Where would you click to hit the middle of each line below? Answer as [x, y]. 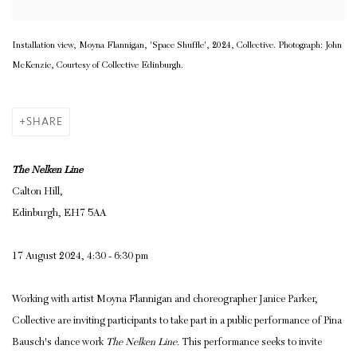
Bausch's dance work [59, 343]
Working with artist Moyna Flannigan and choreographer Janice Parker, [165, 300]
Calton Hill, [39, 193]
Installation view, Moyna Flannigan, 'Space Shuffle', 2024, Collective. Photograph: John [177, 46]
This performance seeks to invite [252, 343]
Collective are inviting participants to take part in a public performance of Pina [177, 322]
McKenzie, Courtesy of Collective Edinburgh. [98, 66]
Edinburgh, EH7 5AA [59, 214]
